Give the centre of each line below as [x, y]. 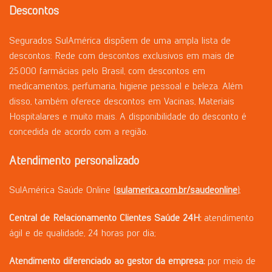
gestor [140, 261]
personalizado [107, 160]
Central [23, 218]
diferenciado [87, 261]
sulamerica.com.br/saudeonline [177, 190]
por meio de [230, 261]
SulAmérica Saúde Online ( [63, 190]
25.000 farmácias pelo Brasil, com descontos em [107, 70]
